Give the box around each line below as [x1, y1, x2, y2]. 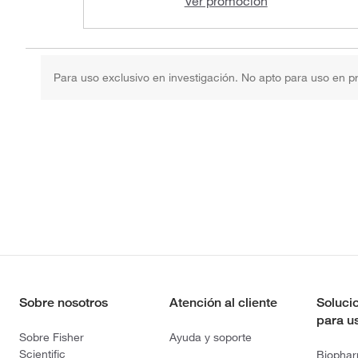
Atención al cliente [169, 294, 277, 310]
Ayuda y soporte [169, 329, 252, 344]
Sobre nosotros [19, 294, 108, 310]
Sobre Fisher [19, 329, 84, 344]
